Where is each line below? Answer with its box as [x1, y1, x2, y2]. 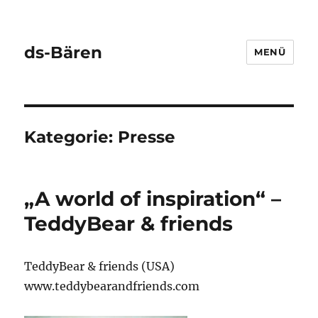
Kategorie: [24, 127, 119, 147]
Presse [118, 127, 176, 147]
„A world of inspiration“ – [24, 187, 282, 211]
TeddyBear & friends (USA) [24, 259, 175, 273]
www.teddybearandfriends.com [24, 279, 200, 293]
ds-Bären [24, 42, 103, 62]
